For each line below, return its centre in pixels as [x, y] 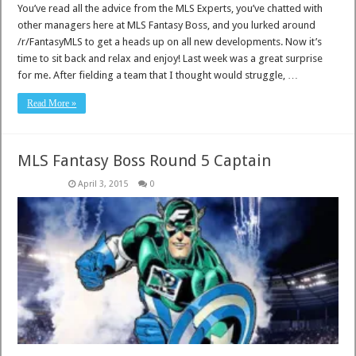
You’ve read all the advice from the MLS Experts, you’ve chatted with [170, 8]
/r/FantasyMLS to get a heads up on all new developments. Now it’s [170, 41]
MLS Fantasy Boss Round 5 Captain [145, 160]
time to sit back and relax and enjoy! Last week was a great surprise [170, 58]
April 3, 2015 [103, 184]
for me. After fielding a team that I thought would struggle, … [158, 75]
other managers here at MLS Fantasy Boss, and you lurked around [167, 25]
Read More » [52, 103]
